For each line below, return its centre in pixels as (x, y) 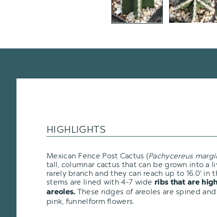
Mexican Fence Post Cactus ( (98, 156)
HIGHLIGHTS (76, 129)
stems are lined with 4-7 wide (101, 182)
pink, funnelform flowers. (91, 201)
